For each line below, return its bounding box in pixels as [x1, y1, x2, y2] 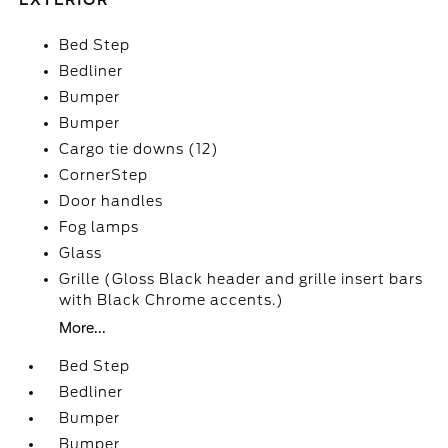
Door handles [59, 193, 164, 209]
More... [59, 320, 107, 336]
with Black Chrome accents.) [59, 292, 285, 308]
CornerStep [59, 167, 149, 183]
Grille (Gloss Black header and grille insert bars [59, 271, 424, 287]
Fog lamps [59, 219, 140, 235]
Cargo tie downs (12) [59, 141, 220, 157]
